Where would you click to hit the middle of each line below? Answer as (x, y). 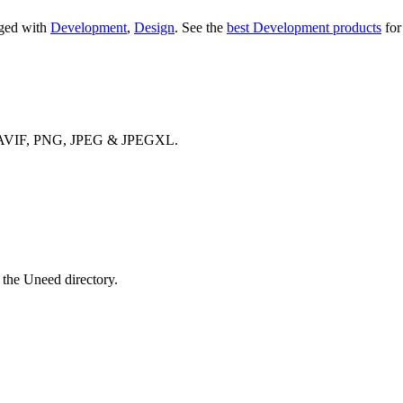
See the (202, 27)
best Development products (304, 27)
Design (154, 27)
